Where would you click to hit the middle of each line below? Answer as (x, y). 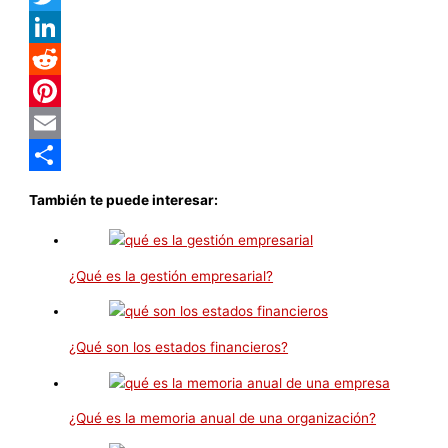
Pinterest (58, 122)
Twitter (52, 26)
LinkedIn (56, 58)
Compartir (61, 186)
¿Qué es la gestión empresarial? (171, 275)
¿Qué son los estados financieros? (179, 347)
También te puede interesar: (124, 199)
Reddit (50, 90)
